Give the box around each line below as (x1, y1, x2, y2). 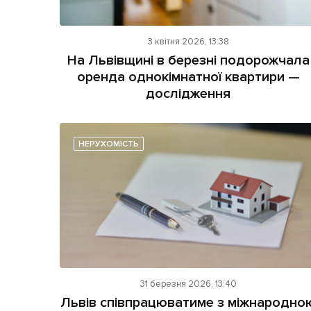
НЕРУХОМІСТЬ (78, 139, 139, 150)
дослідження (146, 85, 231, 103)
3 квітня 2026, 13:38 (147, 36, 229, 48)
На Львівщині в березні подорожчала (67, 52, 310, 69)
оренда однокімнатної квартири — (76, 69, 300, 86)
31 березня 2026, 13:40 (140, 278, 237, 289)
